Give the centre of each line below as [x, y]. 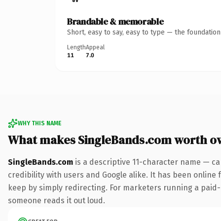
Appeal [95, 47]
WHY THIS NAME [39, 123]
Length [76, 47]
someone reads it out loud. [56, 200]
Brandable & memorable [115, 21]
